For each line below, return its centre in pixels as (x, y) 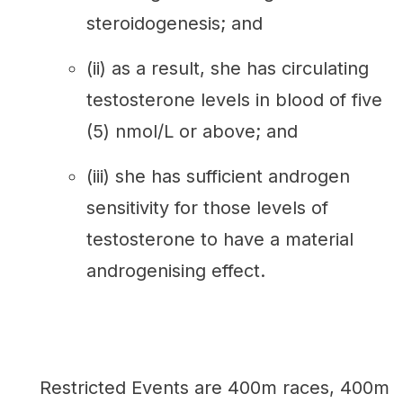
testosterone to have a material (220, 239)
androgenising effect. (176, 270)
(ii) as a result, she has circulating (228, 68)
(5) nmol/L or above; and (192, 131)
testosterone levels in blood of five (234, 99)
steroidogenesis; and (175, 23)
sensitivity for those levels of (207, 207)
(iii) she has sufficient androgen (218, 176)
